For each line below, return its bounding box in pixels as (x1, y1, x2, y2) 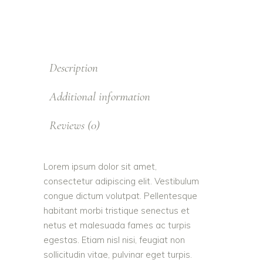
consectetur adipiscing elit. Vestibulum (43, 176, 199, 187)
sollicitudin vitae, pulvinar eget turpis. (43, 249, 192, 261)
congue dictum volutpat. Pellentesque (43, 190, 197, 202)
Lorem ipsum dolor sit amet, (43, 161, 157, 173)
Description (49, 60, 98, 76)
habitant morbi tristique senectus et (43, 205, 190, 217)
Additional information (49, 89, 150, 104)
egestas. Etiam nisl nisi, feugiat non (43, 234, 185, 246)
